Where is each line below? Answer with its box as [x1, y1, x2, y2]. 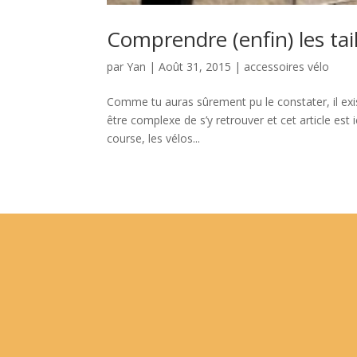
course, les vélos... [107, 130, 201, 146]
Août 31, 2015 [159, 58, 232, 74]
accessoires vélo [244, 58, 330, 74]
